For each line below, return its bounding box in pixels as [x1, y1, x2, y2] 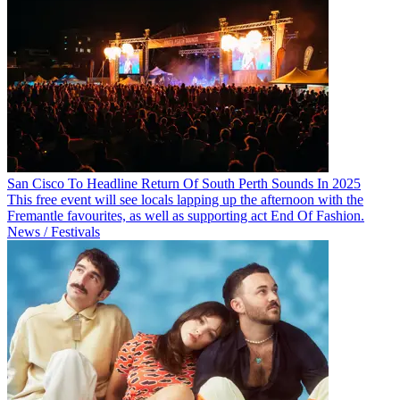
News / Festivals [7, 223, 100, 239]
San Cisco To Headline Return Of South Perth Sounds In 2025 [7, 175, 361, 191]
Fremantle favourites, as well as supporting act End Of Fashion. [7, 207, 364, 223]
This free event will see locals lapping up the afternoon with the [7, 191, 363, 207]
